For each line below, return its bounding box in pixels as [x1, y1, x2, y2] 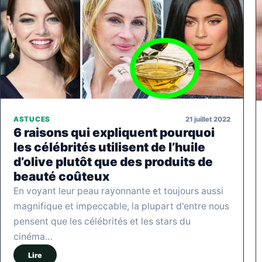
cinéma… [13, 231, 53, 243]
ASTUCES [13, 115, 50, 124]
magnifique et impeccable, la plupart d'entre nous [13, 201, 229, 212]
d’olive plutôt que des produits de [13, 154, 213, 170]
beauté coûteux [13, 169, 109, 184]
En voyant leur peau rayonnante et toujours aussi [13, 185, 223, 197]
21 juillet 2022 [185, 115, 230, 123]
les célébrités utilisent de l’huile [13, 140, 205, 155]
